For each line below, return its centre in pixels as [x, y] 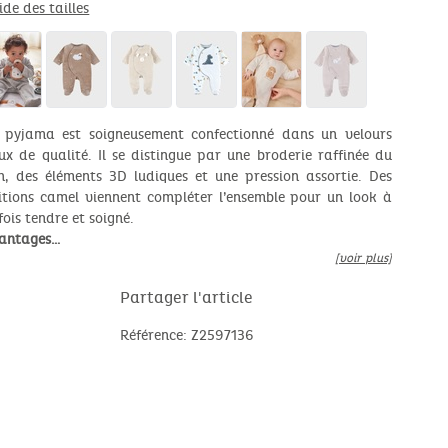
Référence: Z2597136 [186, 336]
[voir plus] [363, 258]
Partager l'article [187, 298]
